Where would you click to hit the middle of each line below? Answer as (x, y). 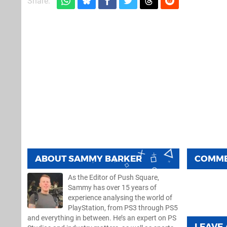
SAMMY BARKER (105, 158)
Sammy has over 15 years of (112, 187)
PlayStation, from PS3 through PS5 (123, 208)
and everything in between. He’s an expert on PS (102, 218)
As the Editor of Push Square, (113, 177)
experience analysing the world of (120, 198)
